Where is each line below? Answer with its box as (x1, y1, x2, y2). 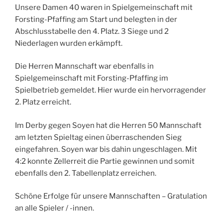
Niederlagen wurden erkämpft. (15, 38, 122, 48)
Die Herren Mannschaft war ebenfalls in (15, 62, 154, 71)
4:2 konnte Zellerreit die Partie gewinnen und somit (15, 156, 195, 166)
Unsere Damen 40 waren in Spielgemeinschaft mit (15, 2, 193, 12)
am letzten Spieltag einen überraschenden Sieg (15, 132, 182, 142)
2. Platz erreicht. (15, 98, 71, 107)
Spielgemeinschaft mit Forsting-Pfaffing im (15, 74, 168, 83)
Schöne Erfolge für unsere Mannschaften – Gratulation (15, 192, 207, 201)
